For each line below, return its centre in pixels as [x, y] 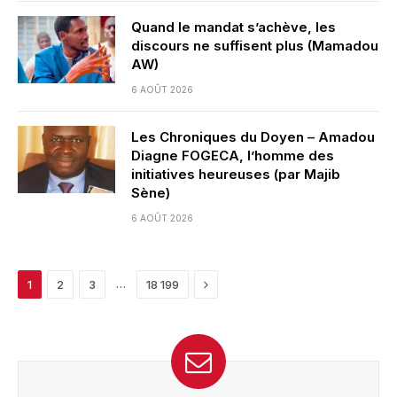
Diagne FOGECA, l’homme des [233, 156]
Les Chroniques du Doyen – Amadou [253, 137]
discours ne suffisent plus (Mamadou [255, 46]
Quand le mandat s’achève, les [234, 27]
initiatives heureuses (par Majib [236, 174]
